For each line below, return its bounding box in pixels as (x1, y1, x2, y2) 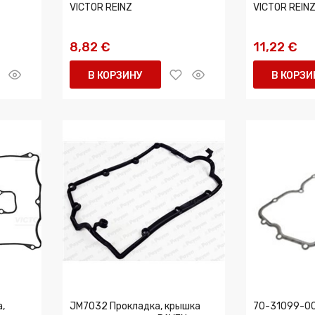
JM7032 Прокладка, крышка (70, 300, 200, 312)
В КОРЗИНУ (88, 70, 143, 82)
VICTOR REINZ (70, 1, 132, 13)
